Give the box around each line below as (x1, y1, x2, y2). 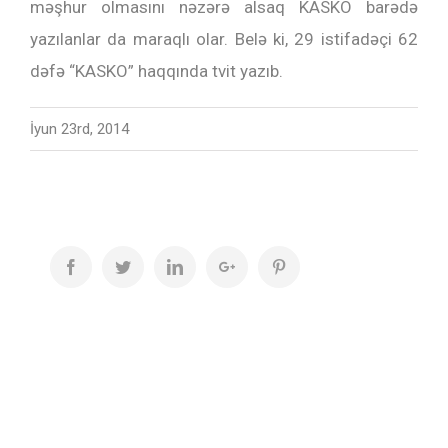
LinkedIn (182, 258, 240, 274)
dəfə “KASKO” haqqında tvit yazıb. (30, 61, 283, 81)
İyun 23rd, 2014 (30, 120, 129, 138)
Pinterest (286, 258, 340, 274)
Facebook (78, 258, 140, 274)
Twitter (130, 258, 175, 274)
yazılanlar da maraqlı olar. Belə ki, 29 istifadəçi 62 (30, 29, 418, 49)
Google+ (234, 258, 290, 274)
